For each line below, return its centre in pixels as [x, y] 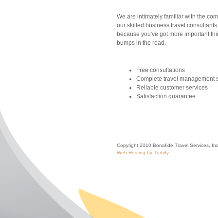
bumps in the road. [141, 43]
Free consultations [161, 70]
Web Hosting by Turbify [143, 153]
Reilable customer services [173, 88]
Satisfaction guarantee [166, 96]
